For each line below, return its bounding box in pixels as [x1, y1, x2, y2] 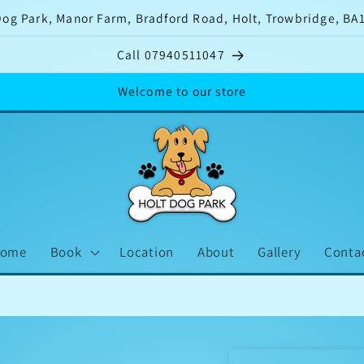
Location [119, 242, 175, 261]
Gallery [258, 242, 301, 261]
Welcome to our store [117, 83, 247, 100]
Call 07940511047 [116, 46, 225, 63]
